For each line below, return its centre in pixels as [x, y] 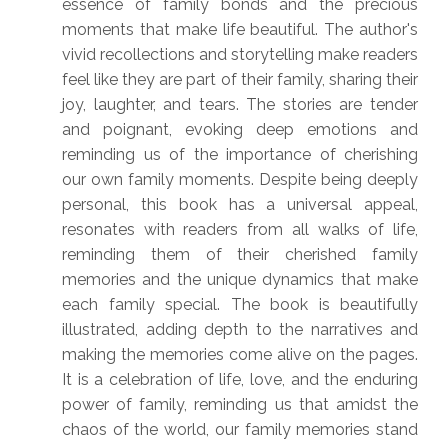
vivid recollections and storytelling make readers [240, 55]
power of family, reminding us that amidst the [240, 405]
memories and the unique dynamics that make [240, 280]
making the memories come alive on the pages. [240, 355]
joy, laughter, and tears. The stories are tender [240, 105]
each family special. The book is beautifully [240, 305]
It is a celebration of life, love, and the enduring [240, 380]
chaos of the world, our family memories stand [240, 430]
